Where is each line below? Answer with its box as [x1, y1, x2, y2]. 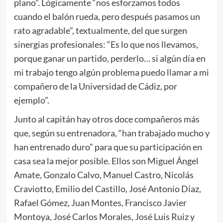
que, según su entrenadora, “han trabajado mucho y [13, 127, 210, 139]
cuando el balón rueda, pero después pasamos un [13, 11, 200, 22]
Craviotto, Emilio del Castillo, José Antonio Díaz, [13, 183, 201, 195]
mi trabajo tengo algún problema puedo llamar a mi [13, 67, 209, 78]
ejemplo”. [13, 95, 49, 106]
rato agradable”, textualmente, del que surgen [13, 25, 187, 36]
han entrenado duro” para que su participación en [13, 141, 202, 153]
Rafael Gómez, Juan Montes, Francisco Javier [13, 197, 187, 209]
